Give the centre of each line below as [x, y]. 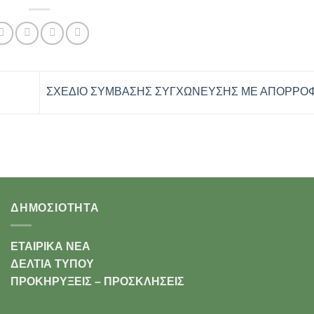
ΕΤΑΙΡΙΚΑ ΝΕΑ [50, 246]
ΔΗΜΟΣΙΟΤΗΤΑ [55, 208]
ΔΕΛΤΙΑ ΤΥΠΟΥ [52, 264]
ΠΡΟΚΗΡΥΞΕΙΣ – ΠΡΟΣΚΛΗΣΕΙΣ [97, 281]
